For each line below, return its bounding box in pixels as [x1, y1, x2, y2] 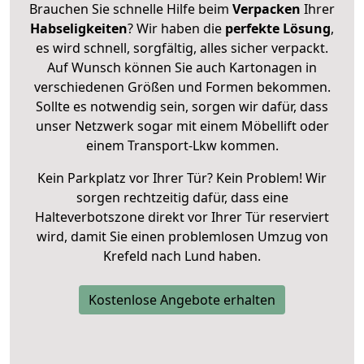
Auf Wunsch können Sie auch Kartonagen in [47, 58, 317, 76]
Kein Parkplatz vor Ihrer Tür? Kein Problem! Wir [37, 168, 327, 187]
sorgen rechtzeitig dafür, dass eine [76, 188, 288, 206]
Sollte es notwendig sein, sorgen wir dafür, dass [36, 97, 328, 115]
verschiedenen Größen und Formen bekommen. [33, 77, 331, 96]
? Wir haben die [128, 19, 225, 37]
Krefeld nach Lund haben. [103, 246, 261, 265]
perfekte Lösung [225, 19, 331, 37]
